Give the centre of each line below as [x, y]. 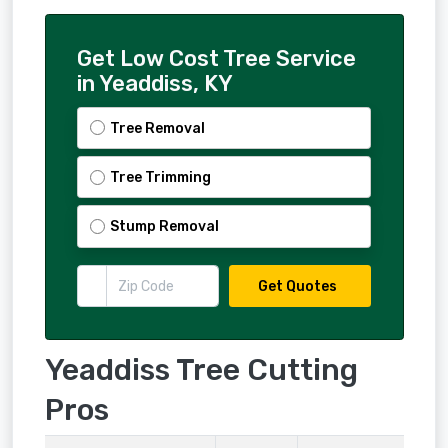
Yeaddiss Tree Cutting [201, 370]
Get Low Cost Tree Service [216, 59]
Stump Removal [165, 227]
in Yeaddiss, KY [155, 84]
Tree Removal [158, 128]
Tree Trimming [161, 177]
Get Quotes [297, 286]
